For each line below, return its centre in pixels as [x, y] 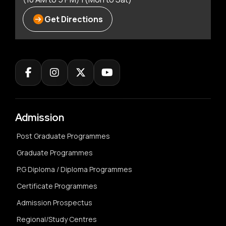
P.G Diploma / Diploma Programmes [74, 169]
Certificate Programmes [57, 186]
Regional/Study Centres [57, 219]
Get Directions [74, 19]
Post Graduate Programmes [63, 136]
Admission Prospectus [54, 202]
